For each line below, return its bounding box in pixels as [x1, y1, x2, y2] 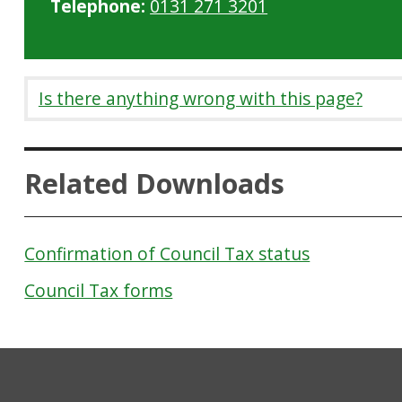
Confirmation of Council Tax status [24, 240, 310, 266]
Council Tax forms [24, 278, 173, 303]
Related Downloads [24, 163, 285, 202]
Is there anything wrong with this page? [38, 86, 363, 111]
